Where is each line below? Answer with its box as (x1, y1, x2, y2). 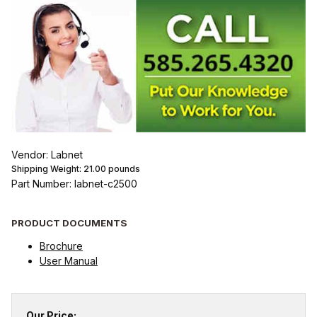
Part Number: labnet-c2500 (11, 178, 137, 190)
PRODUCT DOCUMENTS (11, 217, 127, 229)
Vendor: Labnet (11, 149, 83, 161)
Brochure (40, 239, 83, 252)
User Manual (40, 254, 98, 267)
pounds (106, 163, 140, 175)
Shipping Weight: (11, 163, 83, 175)
